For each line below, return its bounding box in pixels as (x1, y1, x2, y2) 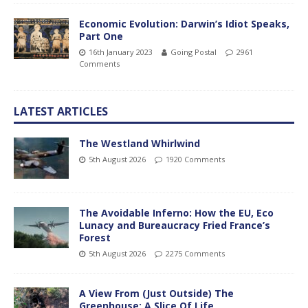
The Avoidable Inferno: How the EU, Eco (79, 206, 274, 219)
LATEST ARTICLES (14, 103, 108, 119)
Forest (79, 230, 111, 244)
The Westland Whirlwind (79, 136, 200, 150)
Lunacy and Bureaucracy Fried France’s (79, 218, 270, 232)
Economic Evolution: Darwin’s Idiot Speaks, (79, 16, 289, 30)
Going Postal (170, 46, 217, 57)
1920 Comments (166, 153, 225, 164)
